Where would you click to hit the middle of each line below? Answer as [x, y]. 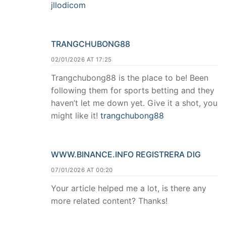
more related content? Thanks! [109, 201]
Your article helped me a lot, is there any [129, 188]
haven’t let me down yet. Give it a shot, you [134, 103]
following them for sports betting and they [133, 90]
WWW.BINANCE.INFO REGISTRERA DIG [126, 154]
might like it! [76, 115]
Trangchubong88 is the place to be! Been [130, 77]
